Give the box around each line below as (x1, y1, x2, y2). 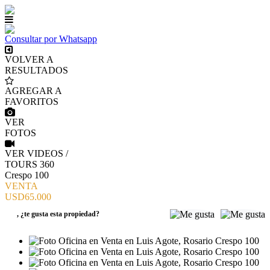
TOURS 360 (5, 159, 54, 169)
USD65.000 (5, 192, 51, 202)
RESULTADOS (5, 65, 68, 75)
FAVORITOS (5, 96, 58, 107)
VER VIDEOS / (5, 148, 68, 159)
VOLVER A (5, 54, 54, 64)
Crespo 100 (5, 170, 49, 180)
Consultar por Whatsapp (5, 34, 97, 44)
